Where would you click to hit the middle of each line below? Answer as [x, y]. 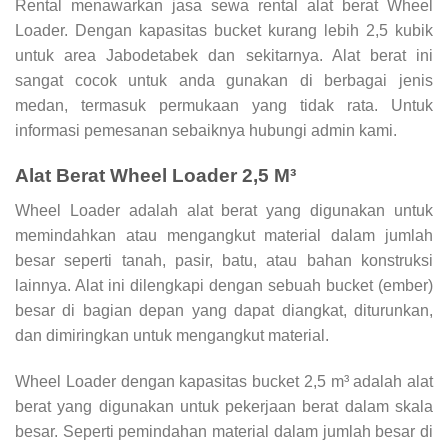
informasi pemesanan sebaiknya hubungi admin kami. [206, 131]
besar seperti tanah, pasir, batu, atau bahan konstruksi [224, 260]
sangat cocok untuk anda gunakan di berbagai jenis [224, 81]
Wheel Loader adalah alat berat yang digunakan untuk [224, 210]
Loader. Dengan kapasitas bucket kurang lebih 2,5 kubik [224, 31]
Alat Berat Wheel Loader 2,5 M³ [155, 176]
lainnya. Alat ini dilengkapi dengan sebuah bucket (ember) [224, 285]
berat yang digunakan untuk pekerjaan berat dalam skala [224, 406]
